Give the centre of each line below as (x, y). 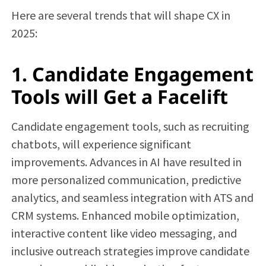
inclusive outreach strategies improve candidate (130, 251)
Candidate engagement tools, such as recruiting (130, 126)
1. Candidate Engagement (132, 74)
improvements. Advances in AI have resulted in (126, 161)
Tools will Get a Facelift (122, 96)
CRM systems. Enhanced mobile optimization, (125, 215)
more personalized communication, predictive (126, 179)
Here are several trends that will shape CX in (121, 15)
